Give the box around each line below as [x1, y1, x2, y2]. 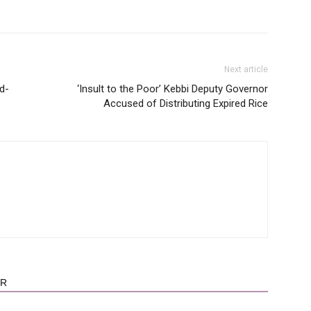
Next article [224, 64, 268, 74]
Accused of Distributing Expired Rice [103, 96, 268, 110]
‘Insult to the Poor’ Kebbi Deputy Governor [77, 82, 268, 95]
